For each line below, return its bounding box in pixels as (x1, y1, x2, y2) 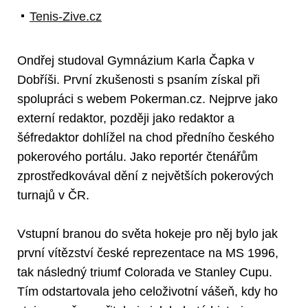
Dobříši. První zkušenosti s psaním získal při (17, 72, 260, 87)
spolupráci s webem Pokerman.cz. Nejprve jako (17, 91, 278, 106)
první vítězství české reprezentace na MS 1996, (17, 245, 278, 260)
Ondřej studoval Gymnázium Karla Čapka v (17, 53, 254, 67)
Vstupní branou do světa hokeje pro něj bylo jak (17, 226, 278, 241)
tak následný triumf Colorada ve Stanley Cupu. (17, 265, 272, 279)
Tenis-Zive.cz (30, 9, 102, 23)
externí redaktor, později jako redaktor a (17, 111, 234, 125)
